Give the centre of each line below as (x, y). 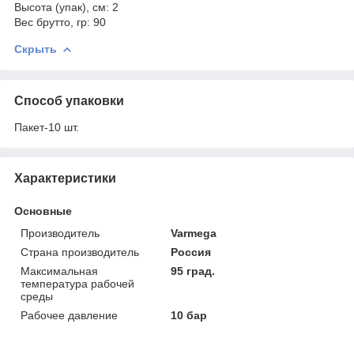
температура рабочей (77, 283)
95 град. (193, 271)
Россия (191, 252)
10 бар (189, 315)
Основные (43, 211)
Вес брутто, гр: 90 (60, 22)
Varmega (194, 233)
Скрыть (36, 49)
